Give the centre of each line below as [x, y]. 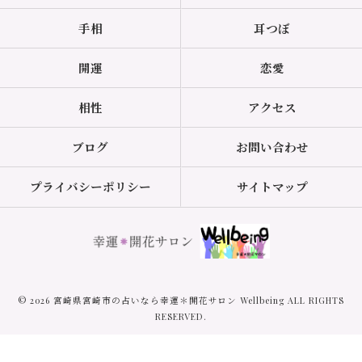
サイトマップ [272, 187]
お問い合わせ [272, 147]
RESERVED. [181, 316]
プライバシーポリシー [90, 187]
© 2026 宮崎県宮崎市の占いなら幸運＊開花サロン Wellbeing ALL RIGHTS [181, 300]
